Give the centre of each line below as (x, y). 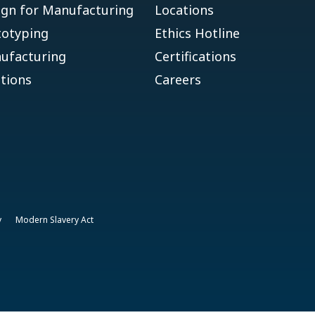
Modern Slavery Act (54, 219)
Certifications (195, 56)
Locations (184, 10)
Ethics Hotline (197, 33)
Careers (178, 79)
